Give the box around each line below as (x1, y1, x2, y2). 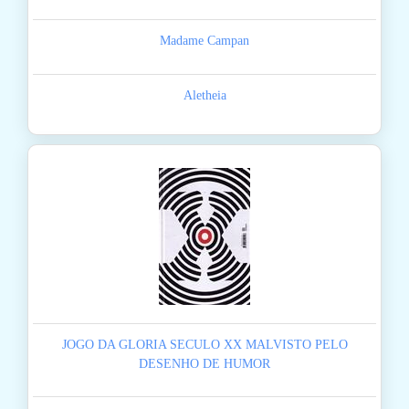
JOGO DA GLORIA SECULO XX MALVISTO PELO (61, 338, 348, 352)
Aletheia (183, 89, 226, 103)
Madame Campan (160, 34, 249, 48)
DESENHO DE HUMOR (139, 357, 270, 372)
